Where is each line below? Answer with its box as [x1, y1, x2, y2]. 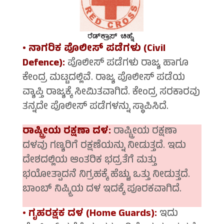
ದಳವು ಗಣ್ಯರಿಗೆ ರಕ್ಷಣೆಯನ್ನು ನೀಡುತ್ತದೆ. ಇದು [22, 138, 186, 155]
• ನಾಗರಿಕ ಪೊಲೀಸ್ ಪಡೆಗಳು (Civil [22, 41, 165, 58]
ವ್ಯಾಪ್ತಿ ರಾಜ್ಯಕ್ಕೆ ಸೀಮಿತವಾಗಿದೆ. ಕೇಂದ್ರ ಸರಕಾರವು [22, 84, 200, 101]
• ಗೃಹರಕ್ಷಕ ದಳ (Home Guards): [22, 206, 157, 223]
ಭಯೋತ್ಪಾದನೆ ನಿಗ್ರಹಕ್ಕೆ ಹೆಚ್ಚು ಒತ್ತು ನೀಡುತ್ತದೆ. [22, 167, 190, 184]
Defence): [22, 55, 65, 72]
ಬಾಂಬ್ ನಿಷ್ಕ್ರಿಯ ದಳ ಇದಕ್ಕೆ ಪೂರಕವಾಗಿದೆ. [22, 181, 181, 198]
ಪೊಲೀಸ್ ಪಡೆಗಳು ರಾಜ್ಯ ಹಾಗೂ [64, 55, 188, 72]
